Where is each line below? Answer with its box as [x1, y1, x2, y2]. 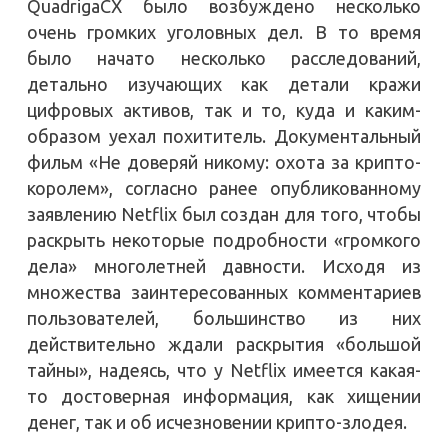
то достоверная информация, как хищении [26, 385, 422, 406]
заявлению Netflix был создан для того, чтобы [26, 203, 422, 224]
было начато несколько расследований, [26, 47, 422, 68]
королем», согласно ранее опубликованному [26, 177, 422, 198]
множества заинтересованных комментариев [26, 281, 422, 302]
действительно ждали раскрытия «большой [26, 333, 422, 354]
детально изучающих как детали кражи [26, 73, 422, 94]
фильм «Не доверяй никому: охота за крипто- [26, 151, 422, 172]
